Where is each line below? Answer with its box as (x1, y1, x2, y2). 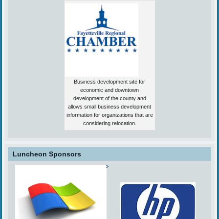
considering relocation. (83, 120, 136, 127)
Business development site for (74, 79, 145, 85)
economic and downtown (80, 87, 139, 93)
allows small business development (68, 104, 151, 110)
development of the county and (73, 95, 146, 102)
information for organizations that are (66, 112, 153, 118)
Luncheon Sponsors (13, 150, 82, 158)
